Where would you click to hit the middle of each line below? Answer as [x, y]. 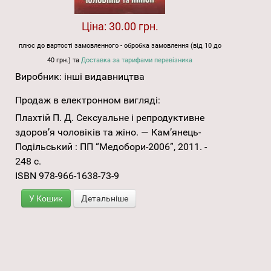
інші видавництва [104, 76]
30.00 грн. [133, 26]
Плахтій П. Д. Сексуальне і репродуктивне [110, 117]
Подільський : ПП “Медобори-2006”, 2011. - [111, 146]
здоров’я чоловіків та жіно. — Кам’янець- [108, 132]
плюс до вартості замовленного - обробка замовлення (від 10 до [120, 45]
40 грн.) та [64, 60]
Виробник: [40, 76]
